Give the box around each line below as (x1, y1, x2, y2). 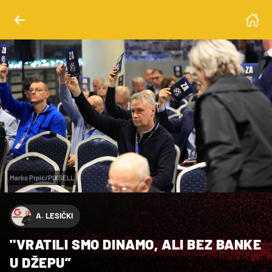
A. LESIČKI (36, 211, 73, 221)
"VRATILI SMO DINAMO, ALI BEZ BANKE (10, 235, 262, 253)
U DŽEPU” (10, 253, 72, 271)
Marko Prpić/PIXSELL (10, 173, 74, 182)
